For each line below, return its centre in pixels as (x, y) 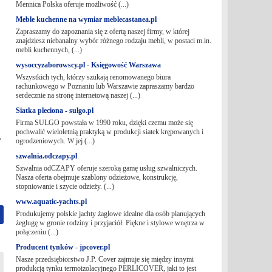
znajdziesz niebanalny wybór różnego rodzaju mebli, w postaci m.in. (113, 41)
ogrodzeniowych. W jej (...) (55, 141)
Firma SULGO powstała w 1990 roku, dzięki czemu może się (104, 123)
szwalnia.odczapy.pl (46, 156)
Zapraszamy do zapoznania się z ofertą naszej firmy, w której (102, 32)
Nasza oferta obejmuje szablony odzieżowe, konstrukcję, (97, 177)
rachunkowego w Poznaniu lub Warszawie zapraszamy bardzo (105, 86)
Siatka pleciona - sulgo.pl (54, 110)
